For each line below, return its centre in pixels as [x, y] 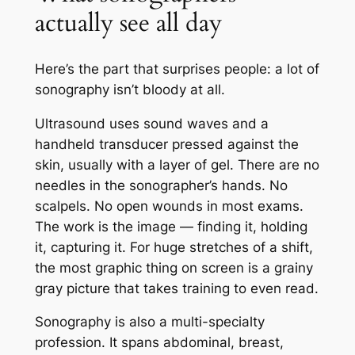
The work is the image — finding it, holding [171, 226]
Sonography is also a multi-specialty [149, 322]
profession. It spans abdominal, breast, [159, 343]
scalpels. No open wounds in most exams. [169, 206]
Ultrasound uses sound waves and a [151, 123]
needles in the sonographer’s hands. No [161, 185]
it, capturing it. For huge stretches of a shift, [174, 247]
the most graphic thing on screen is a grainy [174, 267]
